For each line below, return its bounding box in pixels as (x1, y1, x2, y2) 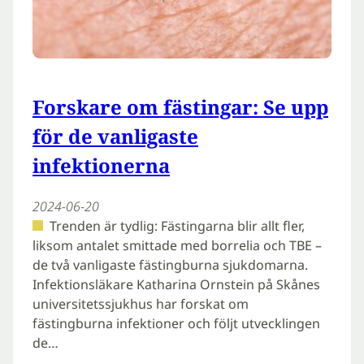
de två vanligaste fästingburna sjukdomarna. (32, 255, 308, 274)
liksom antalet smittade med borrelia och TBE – (32, 236, 322, 254)
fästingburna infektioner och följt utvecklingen (32, 314, 320, 332)
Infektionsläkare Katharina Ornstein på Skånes (32, 275, 320, 293)
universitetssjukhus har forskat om (32, 294, 249, 313)
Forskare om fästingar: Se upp (32, 93, 328, 120)
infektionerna (32, 151, 170, 179)
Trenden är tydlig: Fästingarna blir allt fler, (49, 216, 305, 235)
